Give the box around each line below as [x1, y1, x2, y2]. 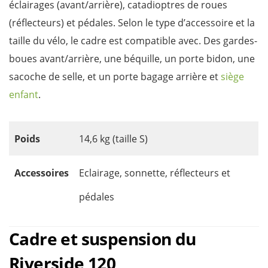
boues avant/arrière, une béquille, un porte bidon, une [9, 52, 255, 65]
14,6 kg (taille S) [79, 132, 148, 145]
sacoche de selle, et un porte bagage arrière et [9, 70, 221, 83]
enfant [9, 88, 38, 101]
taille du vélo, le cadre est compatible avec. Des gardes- [9, 34, 257, 47]
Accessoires [14, 166, 69, 179]
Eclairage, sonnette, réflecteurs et [79, 166, 230, 179]
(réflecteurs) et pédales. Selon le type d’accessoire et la [9, 16, 255, 29]
